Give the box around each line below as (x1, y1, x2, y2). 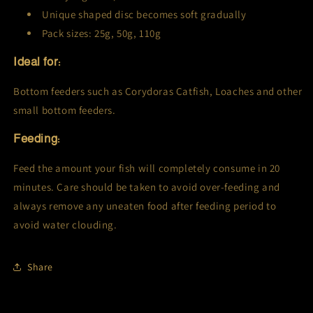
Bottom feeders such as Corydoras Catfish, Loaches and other (13, 85, 303, 99)
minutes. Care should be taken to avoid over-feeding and (13, 180, 281, 194)
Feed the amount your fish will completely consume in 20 (13, 161, 281, 175)
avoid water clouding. (13, 218, 117, 232)
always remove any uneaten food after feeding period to (13, 199, 277, 213)
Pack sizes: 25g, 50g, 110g (42, 27, 161, 41)
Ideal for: (13, 55, 61, 69)
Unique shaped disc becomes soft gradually (42, 8, 247, 22)
